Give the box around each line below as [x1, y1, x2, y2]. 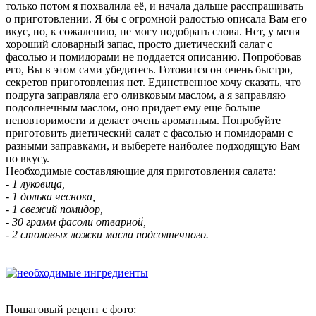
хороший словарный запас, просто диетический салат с [6, 37, 272, 50]
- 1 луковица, [6, 177, 65, 190]
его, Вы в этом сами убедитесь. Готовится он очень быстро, [6, 63, 293, 75]
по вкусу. [6, 152, 49, 164]
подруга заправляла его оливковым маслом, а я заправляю [6, 88, 286, 101]
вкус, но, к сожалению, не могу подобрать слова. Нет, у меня [6, 25, 300, 37]
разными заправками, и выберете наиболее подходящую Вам [6, 139, 300, 152]
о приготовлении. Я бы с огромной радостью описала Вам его [6, 12, 307, 25]
